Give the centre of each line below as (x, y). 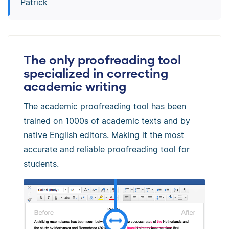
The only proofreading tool (102, 59)
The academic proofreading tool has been (105, 106)
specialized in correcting (96, 73)
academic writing (75, 86)
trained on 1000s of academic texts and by (107, 120)
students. (41, 163)
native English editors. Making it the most (104, 135)
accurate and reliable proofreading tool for (107, 149)
